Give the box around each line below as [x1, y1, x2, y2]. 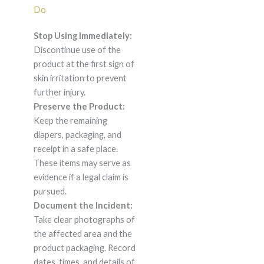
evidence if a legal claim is [33, 172, 128, 183]
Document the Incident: [33, 200, 133, 211]
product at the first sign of [33, 59, 134, 70]
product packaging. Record [33, 243, 136, 253]
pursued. [33, 186, 67, 197]
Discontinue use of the [33, 45, 121, 55]
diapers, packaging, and [33, 130, 121, 140]
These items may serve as [33, 158, 131, 169]
